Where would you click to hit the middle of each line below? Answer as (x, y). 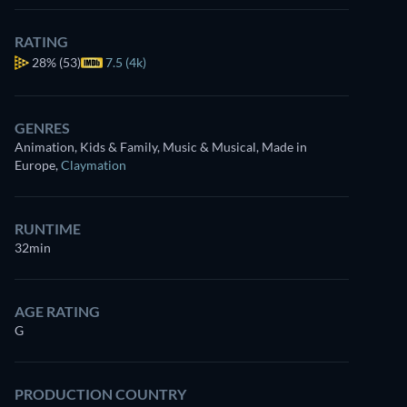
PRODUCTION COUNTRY (100, 394)
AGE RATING (57, 311)
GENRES (42, 128)
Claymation (94, 165)
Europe (35, 165)
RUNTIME (48, 228)
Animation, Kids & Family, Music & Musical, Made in (161, 147)
